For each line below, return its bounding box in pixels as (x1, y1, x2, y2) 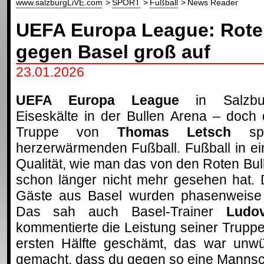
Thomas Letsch (117, 124, 231, 140)
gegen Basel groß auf (15, 41, 210, 62)
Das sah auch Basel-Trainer (15, 204, 226, 219)
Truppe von (15, 124, 117, 140)
